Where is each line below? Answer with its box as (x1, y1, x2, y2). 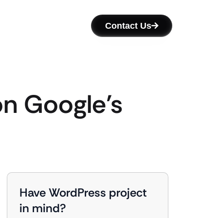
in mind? (19, 200, 66, 216)
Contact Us (105, 21, 151, 31)
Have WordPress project (19, 185, 147, 200)
